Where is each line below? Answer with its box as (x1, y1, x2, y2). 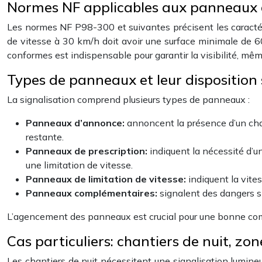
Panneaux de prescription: (26, 145, 150, 157)
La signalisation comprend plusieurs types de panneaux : (7, 94, 250, 105)
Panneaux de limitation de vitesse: (26, 173, 188, 185)
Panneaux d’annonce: (26, 117, 127, 129)
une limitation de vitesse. (26, 159, 133, 171)
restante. (26, 131, 64, 143)
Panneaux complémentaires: (26, 187, 160, 199)
